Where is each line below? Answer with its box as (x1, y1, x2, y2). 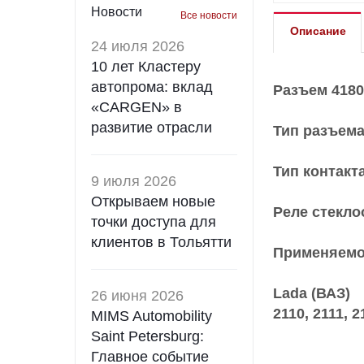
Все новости (180, 10, 237, 21)
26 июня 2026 (91, 288, 184, 304)
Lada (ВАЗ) (273, 285, 350, 301)
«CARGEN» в (91, 99, 182, 115)
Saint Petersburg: (91, 328, 204, 344)
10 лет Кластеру (91, 58, 201, 75)
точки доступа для (91, 214, 216, 230)
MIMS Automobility (91, 308, 212, 324)
